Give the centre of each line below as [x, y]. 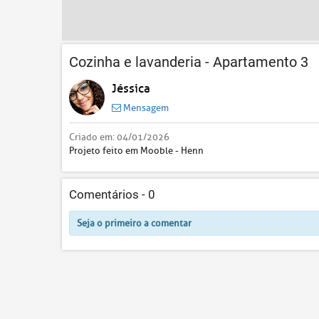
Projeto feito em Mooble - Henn [136, 150]
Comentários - [109, 194]
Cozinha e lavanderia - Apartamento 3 [189, 62]
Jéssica [131, 88]
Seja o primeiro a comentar [134, 223]
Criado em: [93, 137]
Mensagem [145, 108]
